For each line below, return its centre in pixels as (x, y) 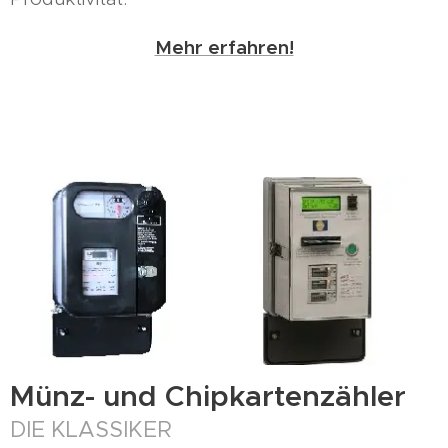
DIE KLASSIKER (91, 429)
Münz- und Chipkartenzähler (208, 395)
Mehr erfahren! (224, 47)
